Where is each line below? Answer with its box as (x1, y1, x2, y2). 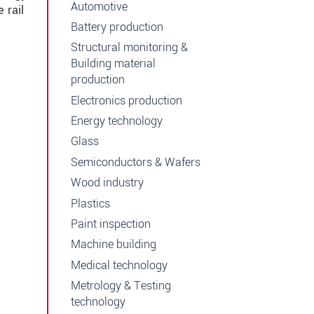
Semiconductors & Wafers (71, 153, 200, 170)
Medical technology (71, 257, 168, 273)
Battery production (71, 18, 163, 35)
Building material (71, 55, 156, 72)
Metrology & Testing (71, 278, 171, 294)
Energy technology (71, 113, 163, 129)
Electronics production (71, 92, 182, 109)
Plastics (71, 195, 110, 212)
